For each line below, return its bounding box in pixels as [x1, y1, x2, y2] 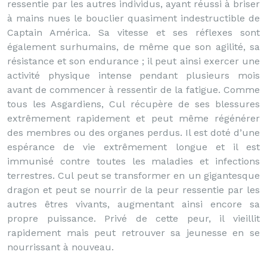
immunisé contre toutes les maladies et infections [7, 156, 260, 167]
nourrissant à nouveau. [7, 241, 114, 253]
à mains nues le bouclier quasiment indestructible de [7, 13, 260, 24]
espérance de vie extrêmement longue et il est [7, 141, 260, 153]
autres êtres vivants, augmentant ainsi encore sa [7, 198, 260, 210]
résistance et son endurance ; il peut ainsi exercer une [7, 55, 260, 67]
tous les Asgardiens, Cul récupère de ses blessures [7, 98, 260, 110]
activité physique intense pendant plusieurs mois [7, 70, 260, 81]
